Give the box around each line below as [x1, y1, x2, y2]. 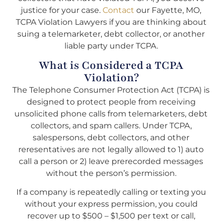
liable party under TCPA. [64, 41, 158, 51]
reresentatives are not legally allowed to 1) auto [18, 144, 204, 154]
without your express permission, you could [24, 199, 198, 209]
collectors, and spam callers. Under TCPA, [30, 120, 192, 130]
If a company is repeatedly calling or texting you [16, 187, 206, 197]
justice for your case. [21, 5, 103, 15]
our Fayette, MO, [134, 5, 201, 15]
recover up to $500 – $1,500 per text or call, [27, 211, 195, 221]
